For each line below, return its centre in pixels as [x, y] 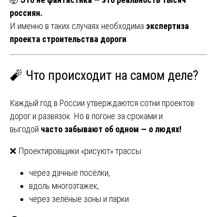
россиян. [26, 13]
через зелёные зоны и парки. [80, 199]
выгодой [25, 129]
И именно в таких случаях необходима [78, 26]
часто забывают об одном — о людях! [111, 129]
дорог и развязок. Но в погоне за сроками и [86, 116]
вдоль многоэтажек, [64, 186]
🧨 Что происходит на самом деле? [104, 76]
